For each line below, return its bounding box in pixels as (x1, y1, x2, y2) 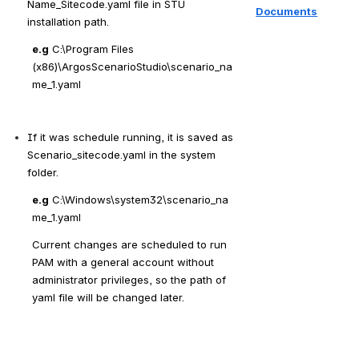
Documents (256, 5, 318, 18)
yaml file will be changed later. (32, 290, 184, 304)
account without (132, 255, 214, 268)
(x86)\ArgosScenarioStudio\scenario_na (32, 59, 232, 73)
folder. (27, 165, 58, 179)
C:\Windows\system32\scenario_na (49, 192, 228, 206)
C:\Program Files (49, 42, 134, 55)
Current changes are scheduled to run (32, 237, 227, 251)
